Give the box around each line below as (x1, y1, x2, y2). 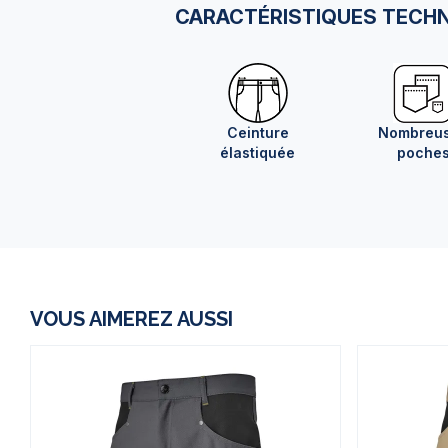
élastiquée (220, 144, 296, 162)
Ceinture (226, 124, 289, 142)
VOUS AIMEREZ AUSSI (30, 307, 233, 332)
